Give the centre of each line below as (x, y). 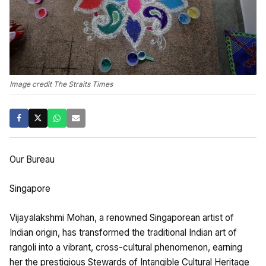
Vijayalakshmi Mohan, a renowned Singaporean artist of (122, 218)
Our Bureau (32, 160)
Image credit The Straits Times (61, 84)
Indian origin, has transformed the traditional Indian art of (123, 233)
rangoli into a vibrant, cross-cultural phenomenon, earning (126, 248)
